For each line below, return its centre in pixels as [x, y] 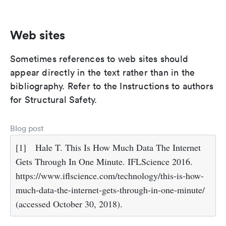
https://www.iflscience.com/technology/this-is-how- [110, 176]
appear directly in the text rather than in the [103, 73]
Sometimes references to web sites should [99, 59]
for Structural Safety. [54, 100]
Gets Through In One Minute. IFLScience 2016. [104, 162]
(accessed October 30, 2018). [69, 204]
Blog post [27, 128]
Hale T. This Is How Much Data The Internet [118, 148]
